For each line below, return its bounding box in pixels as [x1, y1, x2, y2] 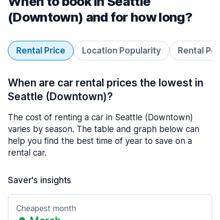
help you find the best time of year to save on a [8, 136, 192, 146]
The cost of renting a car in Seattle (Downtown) [8, 112, 193, 122]
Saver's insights [8, 175, 71, 185]
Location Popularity [82, 46, 161, 55]
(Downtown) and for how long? [8, 9, 192, 25]
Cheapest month [16, 203, 76, 213]
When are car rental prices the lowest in [8, 77, 203, 89]
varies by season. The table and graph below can [8, 124, 199, 134]
